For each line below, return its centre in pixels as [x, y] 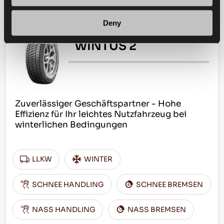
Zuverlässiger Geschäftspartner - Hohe [98, 104]
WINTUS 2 [106, 46]
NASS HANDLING [64, 210]
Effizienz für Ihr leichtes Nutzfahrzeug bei [100, 114]
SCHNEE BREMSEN [170, 184]
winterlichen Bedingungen [71, 125]
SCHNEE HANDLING [68, 184]
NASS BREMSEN [157, 210]
